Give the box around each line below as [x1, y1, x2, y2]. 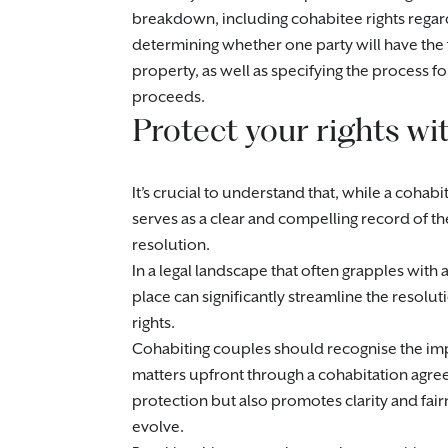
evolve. [132, 418, 184, 437]
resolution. [132, 236, 210, 255]
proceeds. [132, 88, 205, 107]
